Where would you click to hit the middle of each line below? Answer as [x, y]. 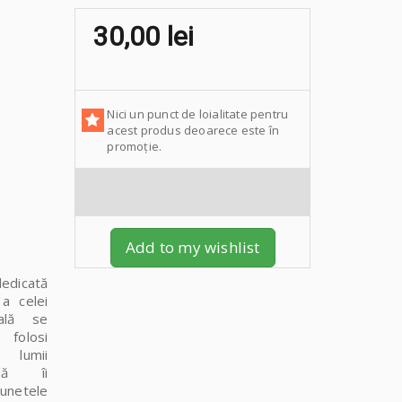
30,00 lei [144, 37]
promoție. [135, 147]
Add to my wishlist [192, 248]
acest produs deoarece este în [193, 131]
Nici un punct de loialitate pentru [198, 114]
